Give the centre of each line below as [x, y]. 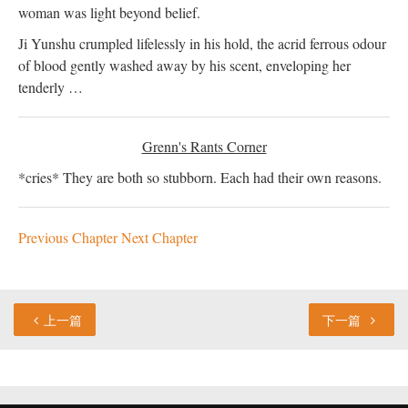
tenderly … [51, 87]
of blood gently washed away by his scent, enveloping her [184, 65]
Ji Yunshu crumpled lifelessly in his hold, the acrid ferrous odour [202, 43]
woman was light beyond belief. [109, 12]
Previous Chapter [70, 237]
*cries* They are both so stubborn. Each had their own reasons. [200, 177]
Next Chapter [159, 237]
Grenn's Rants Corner [204, 146]
